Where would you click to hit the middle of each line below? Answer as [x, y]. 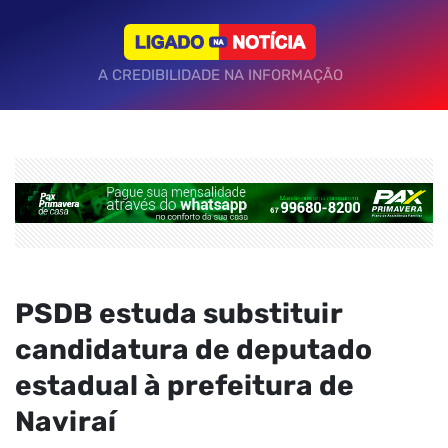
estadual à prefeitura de [184, 385]
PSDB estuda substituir [178, 313]
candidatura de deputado [193, 349]
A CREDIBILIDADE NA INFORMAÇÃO [220, 75]
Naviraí [65, 421]
